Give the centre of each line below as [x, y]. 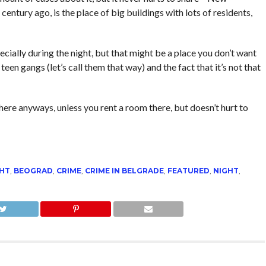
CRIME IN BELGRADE [124, 171]
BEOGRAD [33, 171]
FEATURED [188, 171]
